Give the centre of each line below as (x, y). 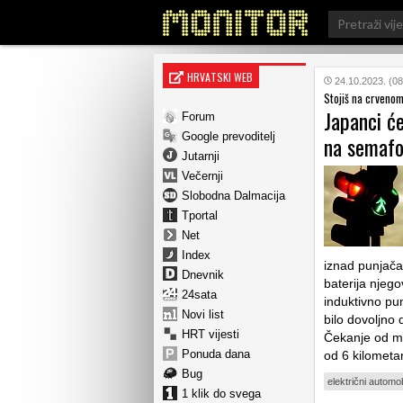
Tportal (200, 215)
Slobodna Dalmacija (233, 195)
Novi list (203, 314)
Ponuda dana (216, 354)
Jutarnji (201, 156)
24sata (199, 294)
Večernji (202, 175)
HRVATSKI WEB (220, 77)
